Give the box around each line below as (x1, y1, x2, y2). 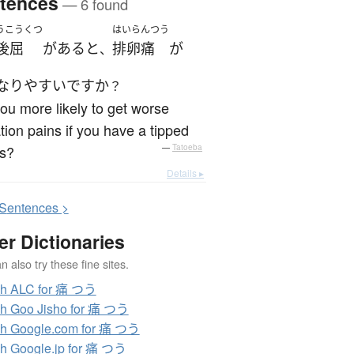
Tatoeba (172, 141, 202, 153)
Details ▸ (167, 166, 204, 180)
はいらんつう (111, 23, 169, 37)
